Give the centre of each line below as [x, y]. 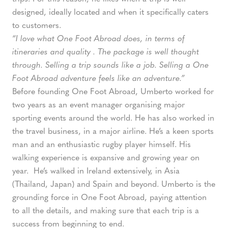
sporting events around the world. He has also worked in [113, 118]
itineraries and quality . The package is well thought [106, 51]
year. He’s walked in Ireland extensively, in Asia [96, 170]
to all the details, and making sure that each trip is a [106, 210]
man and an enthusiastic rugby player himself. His [102, 144]
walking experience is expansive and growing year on [106, 157]
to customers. [37, 25]
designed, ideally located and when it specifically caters [110, 12]
